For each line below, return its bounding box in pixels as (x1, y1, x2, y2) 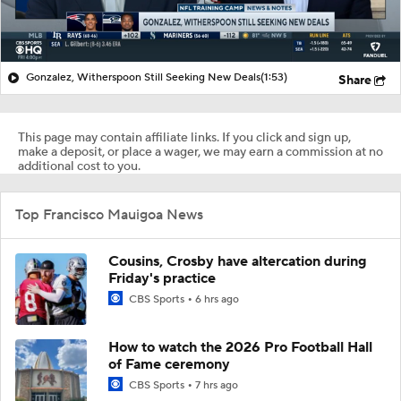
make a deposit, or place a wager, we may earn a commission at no (18, 143, 383, 160)
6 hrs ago (195, 292, 239, 306)
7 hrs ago (195, 378, 238, 392)
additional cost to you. (18, 158, 141, 175)
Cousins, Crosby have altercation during (108, 252, 367, 270)
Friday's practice (108, 269, 216, 287)
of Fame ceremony (108, 354, 230, 373)
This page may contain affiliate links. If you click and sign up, (18, 129, 351, 146)
